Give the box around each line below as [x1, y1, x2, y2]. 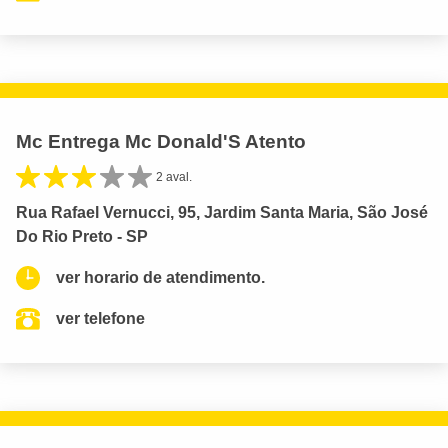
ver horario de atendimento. [56, 269, 265, 287]
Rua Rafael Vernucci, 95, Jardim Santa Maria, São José [16, 204, 428, 222]
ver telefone [56, 310, 145, 328]
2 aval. [156, 170, 192, 185]
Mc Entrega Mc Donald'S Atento [16, 131, 306, 153]
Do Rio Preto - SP [16, 228, 148, 246]
